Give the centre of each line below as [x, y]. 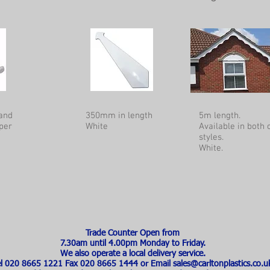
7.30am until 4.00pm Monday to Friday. [133, 243]
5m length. [220, 116]
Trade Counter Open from [133, 233]
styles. [211, 137]
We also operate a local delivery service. [133, 254]
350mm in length [119, 116]
